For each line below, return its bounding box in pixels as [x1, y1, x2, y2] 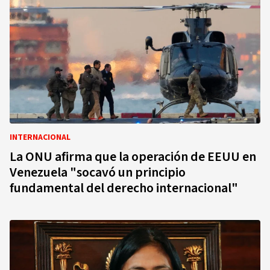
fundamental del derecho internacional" [10, 178, 238, 198]
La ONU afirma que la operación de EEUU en [10, 147, 256, 166]
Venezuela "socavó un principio [10, 163, 186, 182]
